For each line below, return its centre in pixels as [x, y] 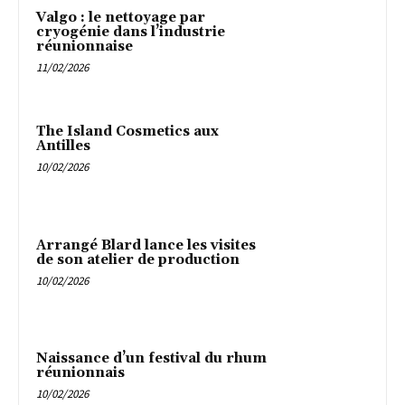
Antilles [63, 146]
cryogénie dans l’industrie [131, 33]
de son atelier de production [138, 259]
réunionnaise [85, 47]
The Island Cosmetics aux [127, 131]
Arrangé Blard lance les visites [146, 245]
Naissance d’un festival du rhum [151, 359]
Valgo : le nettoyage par [121, 18]
